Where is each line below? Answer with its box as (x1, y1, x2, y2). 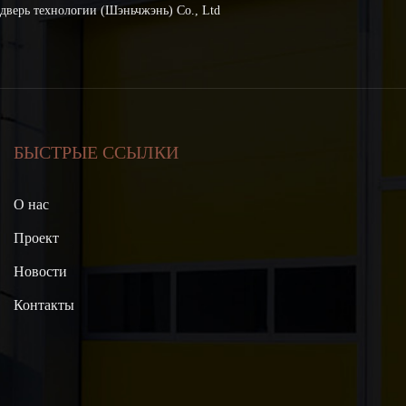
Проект (14, 230, 60, 246)
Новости (14, 264, 68, 280)
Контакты (14, 297, 75, 314)
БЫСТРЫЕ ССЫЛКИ (14, 142, 179, 163)
